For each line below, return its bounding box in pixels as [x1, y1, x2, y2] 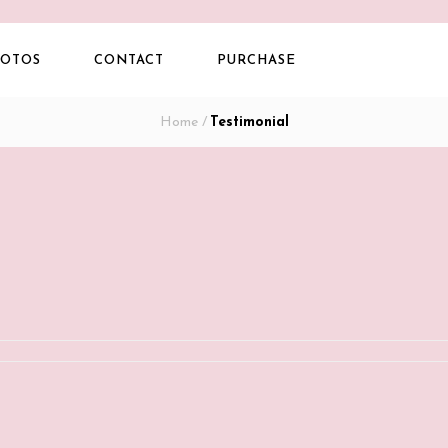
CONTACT [94, 54, 164, 67]
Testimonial [209, 115, 289, 130]
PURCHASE [217, 54, 296, 67]
